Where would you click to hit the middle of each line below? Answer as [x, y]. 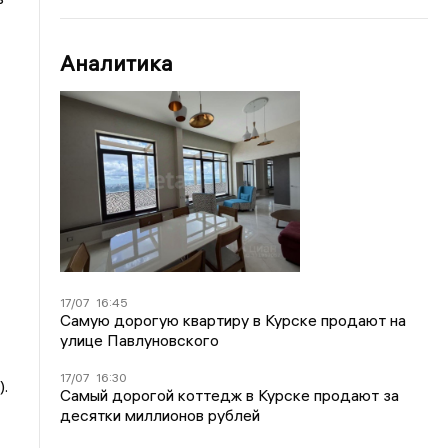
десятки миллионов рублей [160, 414]
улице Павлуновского [140, 339]
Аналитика [117, 63]
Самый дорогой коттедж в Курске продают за [230, 394]
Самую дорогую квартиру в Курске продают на [233, 319]
